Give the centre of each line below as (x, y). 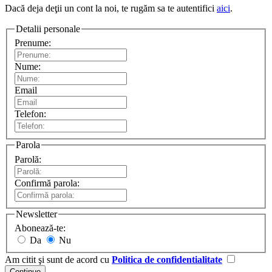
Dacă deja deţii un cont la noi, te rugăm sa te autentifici (111, 8)
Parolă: (28, 159)
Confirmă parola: (47, 183)
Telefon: (30, 114)
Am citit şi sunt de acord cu (58, 260)
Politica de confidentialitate (167, 260)
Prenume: (33, 43)
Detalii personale (48, 29)
